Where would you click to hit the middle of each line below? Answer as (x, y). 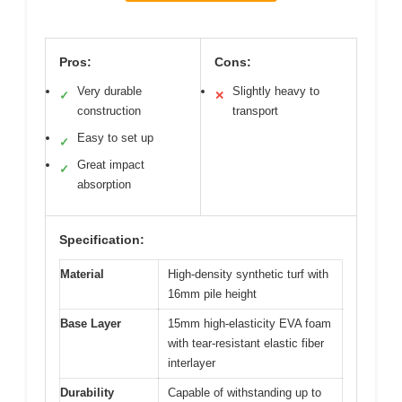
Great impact (111, 165)
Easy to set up (115, 138)
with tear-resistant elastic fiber (246, 343)
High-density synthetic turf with (248, 274)
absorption (104, 184)
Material (82, 274)
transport (255, 111)
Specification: (102, 240)
